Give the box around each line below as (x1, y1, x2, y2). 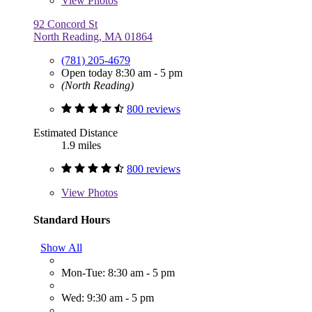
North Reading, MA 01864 (33, 31, 153, 43)
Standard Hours (33, 214, 110, 226)
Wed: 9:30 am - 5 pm (61, 291, 154, 304)
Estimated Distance (33, 127, 118, 139)
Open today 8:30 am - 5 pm (61, 67, 182, 79)
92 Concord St (33, 18, 97, 31)
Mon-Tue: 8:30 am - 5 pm (61, 266, 175, 279)
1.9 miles (61, 139, 101, 152)
